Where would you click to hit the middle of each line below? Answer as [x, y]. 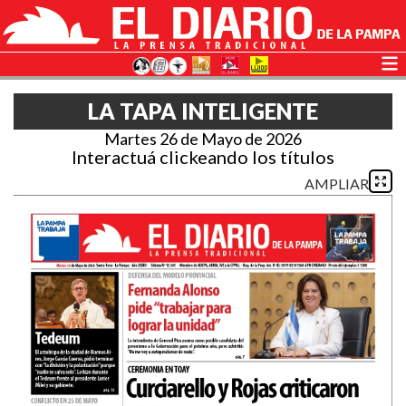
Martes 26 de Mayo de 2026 [203, 139]
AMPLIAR [337, 184]
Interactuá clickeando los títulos [203, 157]
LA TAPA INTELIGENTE [203, 111]
